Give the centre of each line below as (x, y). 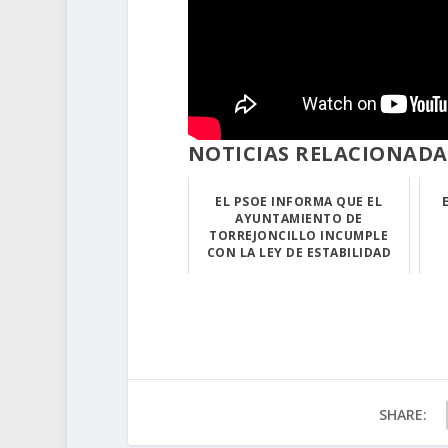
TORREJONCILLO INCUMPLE (299, 235)
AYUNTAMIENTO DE (299, 218)
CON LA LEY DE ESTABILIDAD (299, 252)
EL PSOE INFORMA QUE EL (299, 201)
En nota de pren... (298, 277)
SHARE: (402, 414)
